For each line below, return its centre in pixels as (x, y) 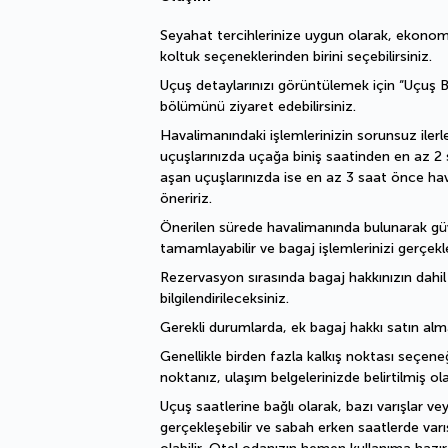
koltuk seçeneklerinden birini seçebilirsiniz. (296, 56)
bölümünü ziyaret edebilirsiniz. (258, 106)
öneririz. (186, 198)
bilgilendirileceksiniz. (224, 298)
